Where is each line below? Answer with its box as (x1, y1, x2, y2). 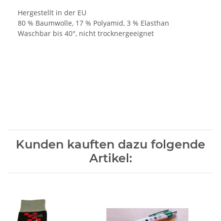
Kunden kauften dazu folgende (16, 137, 205, 152)
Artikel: (89, 151, 132, 166)
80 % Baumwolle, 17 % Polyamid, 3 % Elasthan (18, 18, 169, 28)
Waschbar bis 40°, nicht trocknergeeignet (18, 29, 154, 38)
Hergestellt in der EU (18, 8, 86, 18)
